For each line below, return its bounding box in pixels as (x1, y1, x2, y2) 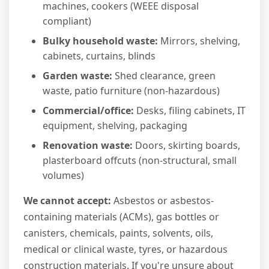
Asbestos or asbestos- (111, 194, 214, 208)
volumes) (43, 169, 84, 183)
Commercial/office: (43, 104, 134, 118)
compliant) (43, 14, 91, 28)
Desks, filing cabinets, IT (134, 104, 246, 118)
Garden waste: (43, 69, 112, 83)
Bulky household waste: (43, 34, 158, 48)
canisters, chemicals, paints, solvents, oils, (23, 226, 213, 240)
